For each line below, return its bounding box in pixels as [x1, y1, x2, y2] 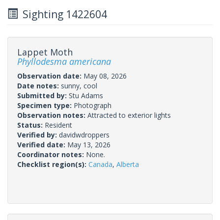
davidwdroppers [59, 130, 110, 139]
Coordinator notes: [17, 149, 86, 159]
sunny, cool [61, 81, 97, 90]
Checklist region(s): [17, 159, 88, 169]
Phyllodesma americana [17, 55, 111, 67]
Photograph [74, 100, 111, 110]
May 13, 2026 [67, 139, 110, 149]
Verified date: [17, 139, 67, 149]
